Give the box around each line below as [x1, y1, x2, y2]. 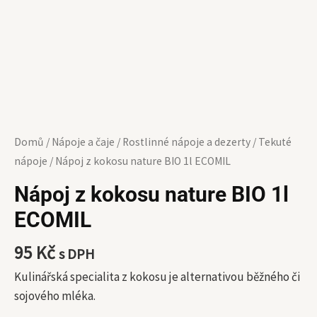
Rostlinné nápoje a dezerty [122, 135, 250, 149]
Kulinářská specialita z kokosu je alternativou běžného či [14, 268, 300, 284]
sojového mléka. [14, 287, 96, 304]
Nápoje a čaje [52, 135, 115, 149]
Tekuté [258, 135, 292, 149]
